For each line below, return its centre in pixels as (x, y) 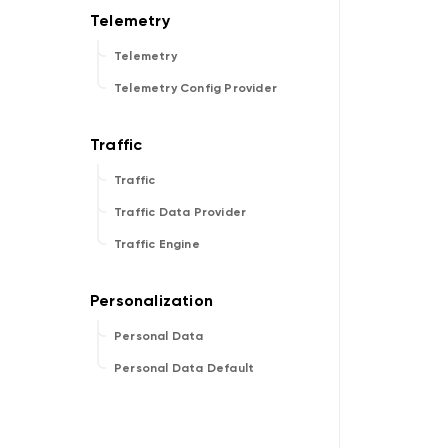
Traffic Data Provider (180, 212)
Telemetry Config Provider (195, 88)
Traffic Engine (157, 244)
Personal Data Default (184, 368)
